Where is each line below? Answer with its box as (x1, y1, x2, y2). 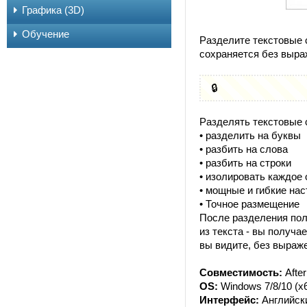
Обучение (22, 28, 69, 40)
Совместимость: (199, 267, 282, 279)
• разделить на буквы (199, 130, 301, 142)
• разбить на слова (199, 143, 288, 156)
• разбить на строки (199, 157, 291, 169)
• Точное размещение (199, 198, 299, 210)
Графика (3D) (22, 4, 84, 16)
